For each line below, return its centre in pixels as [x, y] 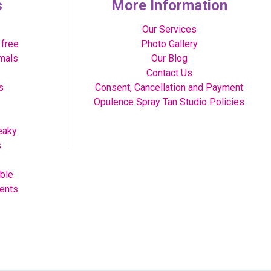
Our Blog [169, 58]
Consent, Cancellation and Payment [169, 87]
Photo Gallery [169, 44]
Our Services [169, 29]
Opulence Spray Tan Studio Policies [169, 102]
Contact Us [169, 73]
